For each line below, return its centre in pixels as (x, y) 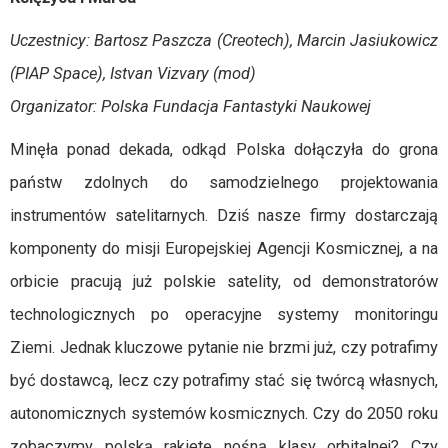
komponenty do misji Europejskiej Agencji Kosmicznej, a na (224, 248)
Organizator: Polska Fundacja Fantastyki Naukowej (190, 106)
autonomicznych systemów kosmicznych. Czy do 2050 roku (224, 413)
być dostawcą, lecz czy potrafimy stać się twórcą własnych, (224, 380)
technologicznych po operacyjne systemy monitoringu (224, 314)
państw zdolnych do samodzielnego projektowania (224, 182)
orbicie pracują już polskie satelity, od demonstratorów (224, 281)
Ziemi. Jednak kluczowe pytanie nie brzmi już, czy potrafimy (224, 347)
